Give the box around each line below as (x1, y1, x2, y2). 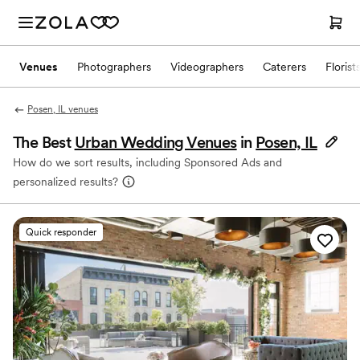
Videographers (170, 59, 243, 73)
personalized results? (13, 175, 118, 188)
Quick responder (26, 227, 96, 238)
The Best (13, 133, 75, 152)
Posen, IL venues (27, 104, 98, 115)
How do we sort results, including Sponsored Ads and (13, 156, 282, 169)
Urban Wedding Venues (74, 133, 237, 152)
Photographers (77, 59, 151, 73)
